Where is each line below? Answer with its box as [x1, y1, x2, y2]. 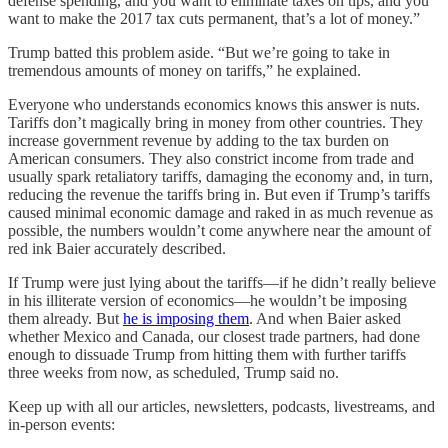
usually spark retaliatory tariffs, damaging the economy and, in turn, [8, 168, 433, 186]
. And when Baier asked [249, 310, 401, 328]
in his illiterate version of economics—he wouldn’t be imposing [8, 292, 407, 310]
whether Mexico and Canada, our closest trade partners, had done [8, 328, 420, 346]
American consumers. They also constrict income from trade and [8, 150, 414, 168]
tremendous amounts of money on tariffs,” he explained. [8, 62, 361, 80]
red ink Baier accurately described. [8, 240, 226, 258]
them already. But [8, 310, 123, 328]
